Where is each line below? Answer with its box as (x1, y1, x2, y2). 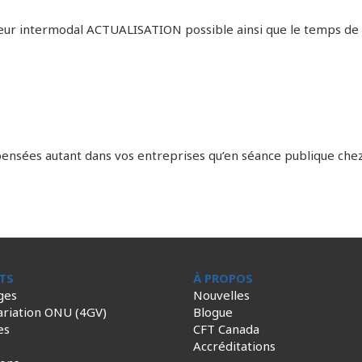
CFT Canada (193, 321, 259, 337)
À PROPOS (193, 270, 253, 286)
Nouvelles (193, 287, 250, 303)
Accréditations (193, 338, 276, 354)
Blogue (193, 304, 233, 320)
